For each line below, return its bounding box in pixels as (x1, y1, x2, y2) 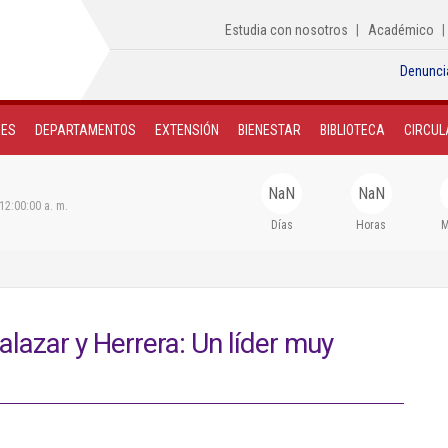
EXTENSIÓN (155, 122, 219, 138)
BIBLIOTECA (320, 122, 385, 138)
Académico (368, 22, 434, 38)
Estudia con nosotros (225, 22, 348, 38)
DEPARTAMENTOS (35, 122, 136, 138)
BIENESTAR (238, 122, 301, 138)
